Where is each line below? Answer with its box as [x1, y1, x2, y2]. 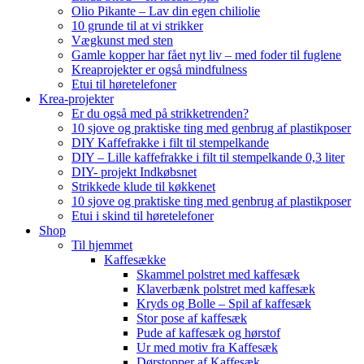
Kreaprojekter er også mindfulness [71, 63, 247, 76]
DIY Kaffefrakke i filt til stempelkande [71, 136, 269, 149]
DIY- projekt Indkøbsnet [71, 165, 197, 179]
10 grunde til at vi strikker [71, 19, 203, 32]
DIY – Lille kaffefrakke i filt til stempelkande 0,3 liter [71, 150, 344, 164]
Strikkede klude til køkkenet [71, 180, 215, 193]
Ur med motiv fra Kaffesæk [136, 340, 278, 354]
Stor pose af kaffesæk [136, 311, 247, 325]
